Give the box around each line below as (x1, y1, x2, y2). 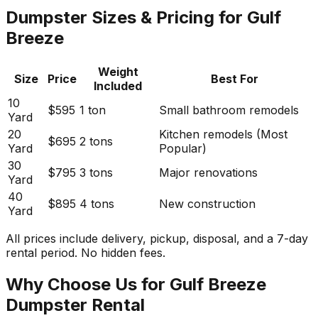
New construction (159, 196, 256, 211)
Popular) (159, 141, 207, 155)
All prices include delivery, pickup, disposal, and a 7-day (6, 231, 308, 246)
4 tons (79, 196, 114, 211)
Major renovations (159, 165, 258, 180)
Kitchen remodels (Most (159, 126, 287, 141)
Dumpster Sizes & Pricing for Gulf (6, 6, 281, 28)
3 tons (79, 165, 113, 180)
